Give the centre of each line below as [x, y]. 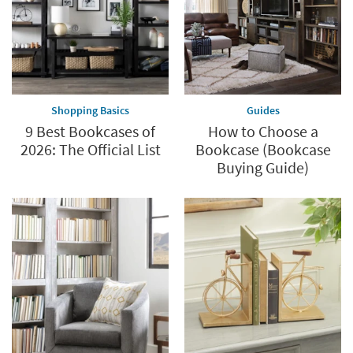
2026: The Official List [90, 149]
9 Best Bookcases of [90, 131]
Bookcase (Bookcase [263, 149]
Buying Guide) [263, 167]
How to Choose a [263, 131]
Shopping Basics [90, 110]
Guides [263, 110]
